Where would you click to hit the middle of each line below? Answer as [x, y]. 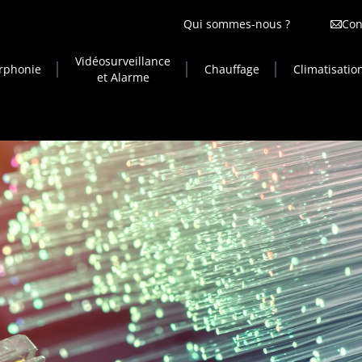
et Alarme [123, 77]
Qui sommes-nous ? [236, 24]
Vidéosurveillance [123, 61]
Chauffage [232, 69]
